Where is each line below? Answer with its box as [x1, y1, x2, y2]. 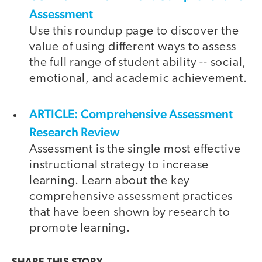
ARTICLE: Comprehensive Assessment [29, 106, 233, 121]
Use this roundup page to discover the [29, 25, 239, 38]
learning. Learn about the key [29, 174, 191, 187]
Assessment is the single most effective [29, 143, 242, 156]
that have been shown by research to [29, 206, 230, 219]
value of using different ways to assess [29, 41, 237, 54]
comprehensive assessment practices [29, 190, 233, 203]
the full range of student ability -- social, [29, 57, 247, 70]
